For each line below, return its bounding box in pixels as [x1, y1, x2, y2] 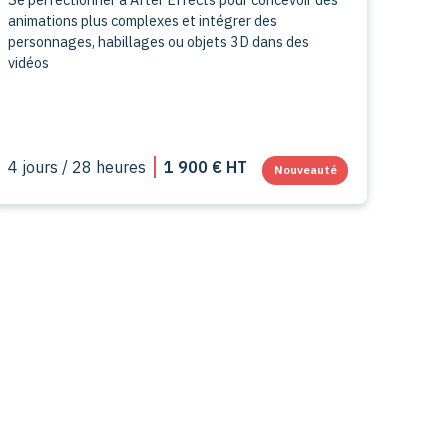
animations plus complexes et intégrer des [8, 10, 278, 30]
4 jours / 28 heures [8, 156, 147, 177]
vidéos [8, 52, 50, 72]
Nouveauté [273, 161, 337, 177]
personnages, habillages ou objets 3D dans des [8, 31, 310, 51]
